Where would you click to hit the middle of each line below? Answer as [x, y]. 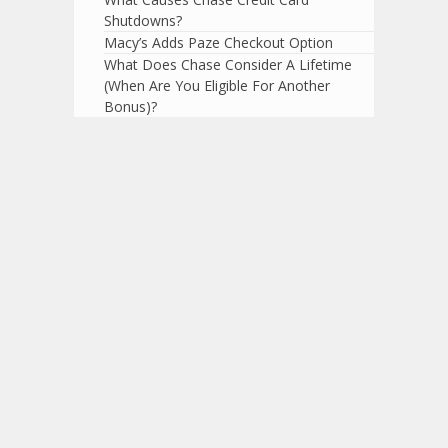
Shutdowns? [143, 21]
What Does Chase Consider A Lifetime [228, 65]
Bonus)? [130, 107]
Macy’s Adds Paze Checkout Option [218, 43]
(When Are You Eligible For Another [217, 86]
